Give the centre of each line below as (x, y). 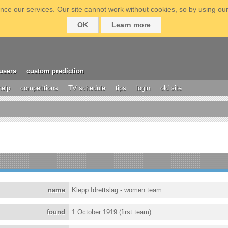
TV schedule (87, 88)
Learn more (131, 25)
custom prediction (55, 71)
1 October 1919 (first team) (112, 212)
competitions (39, 88)
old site (171, 88)
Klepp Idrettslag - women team (117, 190)
